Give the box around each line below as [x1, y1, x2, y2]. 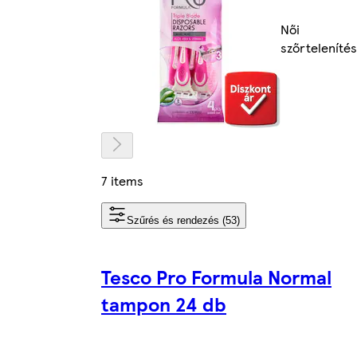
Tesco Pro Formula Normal [101, 262, 331, 290]
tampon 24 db [101, 289, 226, 317]
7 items [101, 171, 143, 190]
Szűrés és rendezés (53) [127, 214, 240, 226]
